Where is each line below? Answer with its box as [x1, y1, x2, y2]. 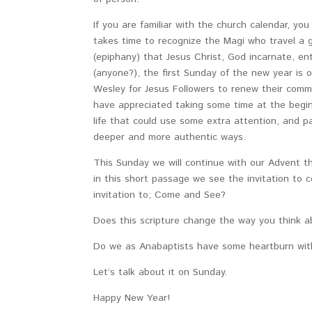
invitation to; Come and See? [93, 188, 226, 202]
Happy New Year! [93, 291, 174, 305]
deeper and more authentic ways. [93, 130, 250, 144]
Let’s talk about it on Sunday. [93, 265, 228, 279]
